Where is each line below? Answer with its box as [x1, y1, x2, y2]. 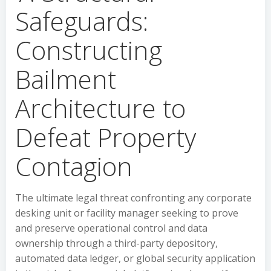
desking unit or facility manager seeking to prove [15, 206, 238, 220]
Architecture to [15, 91, 186, 125]
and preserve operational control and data [15, 221, 207, 235]
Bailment [15, 62, 116, 96]
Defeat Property [15, 120, 196, 154]
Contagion [15, 149, 132, 183]
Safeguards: [15, 4, 148, 38]
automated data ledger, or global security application [15, 252, 255, 265]
